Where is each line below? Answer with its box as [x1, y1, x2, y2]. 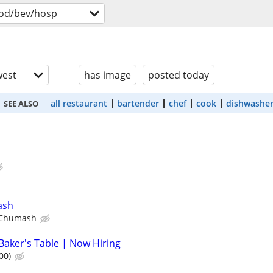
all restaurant [50, 97, 107, 109]
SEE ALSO [3, 97, 38, 109]
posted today [148, 68, 209, 82]
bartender [116, 97, 159, 109]
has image [84, 68, 131, 82]
